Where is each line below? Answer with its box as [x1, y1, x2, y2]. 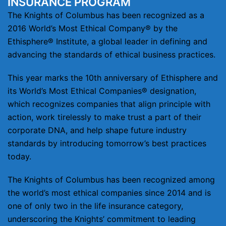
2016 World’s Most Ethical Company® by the [8, 23, 178, 34]
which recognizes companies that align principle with [8, 99, 210, 109]
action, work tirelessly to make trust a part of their [8, 112, 201, 123]
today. [8, 151, 31, 162]
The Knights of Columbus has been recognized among [8, 175, 215, 185]
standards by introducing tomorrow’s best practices [8, 138, 206, 149]
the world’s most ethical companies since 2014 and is [8, 188, 211, 198]
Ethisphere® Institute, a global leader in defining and [8, 36, 207, 47]
